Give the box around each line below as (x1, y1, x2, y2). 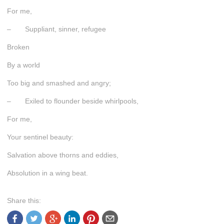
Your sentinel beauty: (6, 132, 73, 141)
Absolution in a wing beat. (6, 168, 88, 177)
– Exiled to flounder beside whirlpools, (6, 96, 138, 105)
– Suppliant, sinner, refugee (6, 24, 106, 33)
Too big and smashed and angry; (6, 78, 111, 87)
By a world (6, 60, 40, 69)
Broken (6, 42, 29, 51)
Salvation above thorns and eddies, (6, 150, 118, 159)
